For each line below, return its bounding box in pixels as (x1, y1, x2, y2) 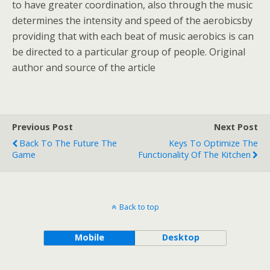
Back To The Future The (19, 137, 117, 149)
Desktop (162, 231, 199, 243)
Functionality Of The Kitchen (138, 149, 251, 160)
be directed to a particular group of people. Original (12, 45, 245, 58)
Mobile (74, 231, 104, 243)
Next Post (214, 121, 258, 133)
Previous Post (12, 121, 73, 133)
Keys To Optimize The (169, 137, 258, 149)
